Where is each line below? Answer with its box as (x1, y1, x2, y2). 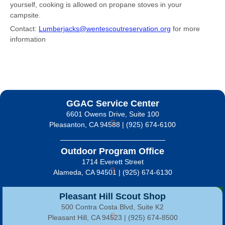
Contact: (10, 25, 39, 33)
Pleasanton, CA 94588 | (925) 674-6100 (49, 120, 176, 129)
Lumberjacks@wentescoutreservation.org (39, 25, 171, 33)
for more (171, 25, 200, 33)
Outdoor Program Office (61, 146, 164, 156)
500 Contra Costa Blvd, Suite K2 (61, 202, 164, 211)
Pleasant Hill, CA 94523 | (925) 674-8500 (47, 213, 178, 221)
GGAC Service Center (66, 98, 159, 108)
